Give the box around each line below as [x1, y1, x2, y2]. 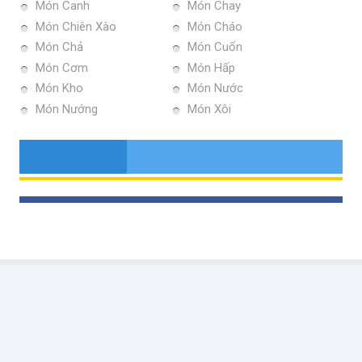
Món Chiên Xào [36, 19, 116, 34]
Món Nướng [36, 101, 98, 116]
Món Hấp [187, 60, 235, 75]
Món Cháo [187, 19, 242, 34]
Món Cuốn [187, 40, 242, 55]
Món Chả [36, 40, 83, 55]
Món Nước [187, 81, 243, 96]
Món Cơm [36, 60, 88, 75]
